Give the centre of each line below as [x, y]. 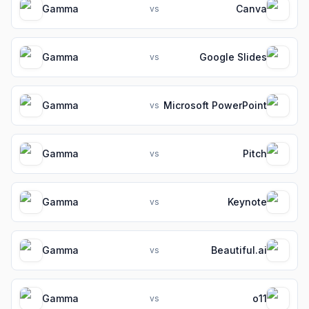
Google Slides [233, 57]
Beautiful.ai [239, 250]
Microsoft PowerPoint [215, 105]
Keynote [247, 202]
